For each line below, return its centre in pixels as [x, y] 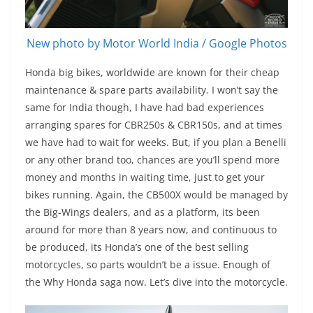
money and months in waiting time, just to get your [145, 177]
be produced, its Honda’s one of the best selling [137, 247]
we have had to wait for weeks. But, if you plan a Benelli [156, 142]
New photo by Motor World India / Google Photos [156, 43]
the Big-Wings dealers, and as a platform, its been [143, 212]
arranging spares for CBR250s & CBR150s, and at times [154, 124]
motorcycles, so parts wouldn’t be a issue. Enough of [148, 264]
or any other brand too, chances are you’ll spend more [152, 159]
